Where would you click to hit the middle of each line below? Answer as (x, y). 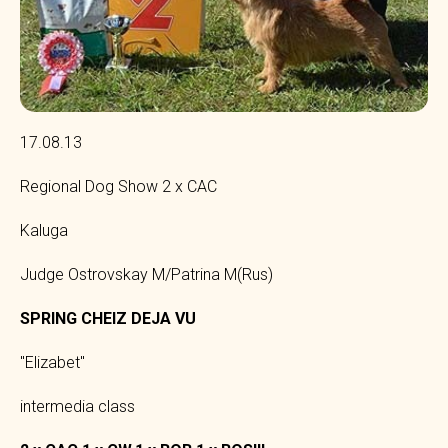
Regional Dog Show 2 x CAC (118, 186)
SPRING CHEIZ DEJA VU (108, 318)
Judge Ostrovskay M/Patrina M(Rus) (146, 274)
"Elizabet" (52, 362)
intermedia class (77, 406)
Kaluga (44, 230)
